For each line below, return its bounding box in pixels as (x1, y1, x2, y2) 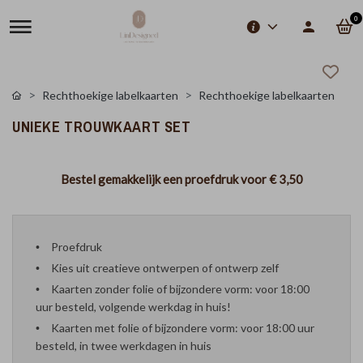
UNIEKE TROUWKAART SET (12, 113, 191, 141)
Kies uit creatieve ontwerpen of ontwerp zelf (51, 261, 279, 275)
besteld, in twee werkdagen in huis (36, 339, 211, 352)
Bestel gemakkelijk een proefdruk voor (60, 172, 269, 186)
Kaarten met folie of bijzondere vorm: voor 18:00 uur (51, 321, 314, 335)
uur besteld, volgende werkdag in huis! (36, 300, 231, 314)
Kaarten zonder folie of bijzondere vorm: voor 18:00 (51, 282, 310, 296)
